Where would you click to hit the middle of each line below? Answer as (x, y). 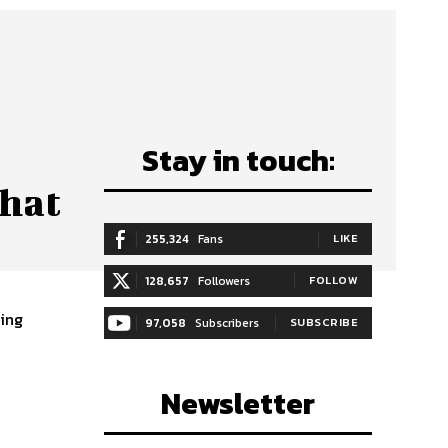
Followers (224, 281)
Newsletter (238, 404)
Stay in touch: (238, 161)
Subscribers (227, 323)
